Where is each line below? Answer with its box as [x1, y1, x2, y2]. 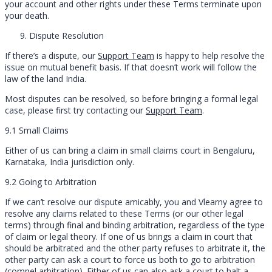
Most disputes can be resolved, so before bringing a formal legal [5, 92, 258, 104]
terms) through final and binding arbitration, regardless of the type [5, 219, 265, 231]
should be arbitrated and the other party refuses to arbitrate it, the [5, 242, 265, 254]
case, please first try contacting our [5, 104, 146, 116]
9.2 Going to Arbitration [5, 175, 97, 188]
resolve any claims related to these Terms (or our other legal [5, 207, 243, 219]
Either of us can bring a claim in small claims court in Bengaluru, [5, 144, 255, 156]
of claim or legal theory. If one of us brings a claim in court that [5, 230, 253, 242]
